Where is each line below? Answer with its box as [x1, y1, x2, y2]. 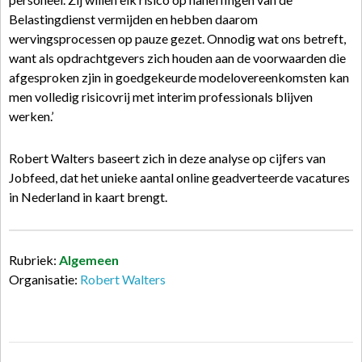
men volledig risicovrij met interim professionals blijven [9, 89, 313, 104]
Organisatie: [9, 271, 80, 287]
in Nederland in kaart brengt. [9, 189, 167, 204]
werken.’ [9, 108, 53, 124]
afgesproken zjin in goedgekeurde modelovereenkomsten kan [9, 69, 349, 85]
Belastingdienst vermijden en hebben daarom [9, 11, 258, 27]
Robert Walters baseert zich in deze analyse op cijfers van [9, 150, 326, 166]
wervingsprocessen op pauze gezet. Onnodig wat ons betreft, [9, 31, 346, 46]
